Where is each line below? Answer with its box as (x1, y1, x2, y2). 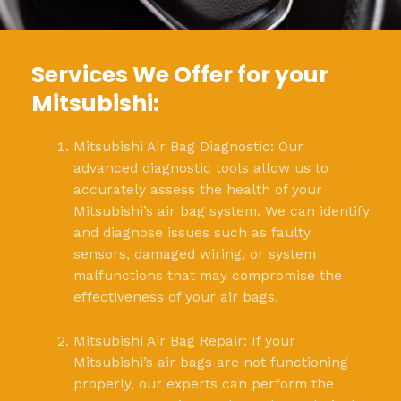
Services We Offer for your (31, 58, 328, 90)
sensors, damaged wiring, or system (73, 245, 316, 262)
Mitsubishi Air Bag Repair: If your (73, 332, 295, 349)
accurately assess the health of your (73, 181, 322, 198)
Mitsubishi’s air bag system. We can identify (73, 202, 370, 219)
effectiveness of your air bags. (73, 288, 278, 305)
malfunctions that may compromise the (73, 267, 342, 284)
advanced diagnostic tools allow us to (73, 159, 328, 176)
